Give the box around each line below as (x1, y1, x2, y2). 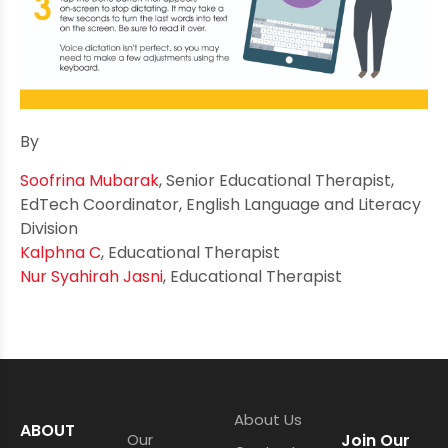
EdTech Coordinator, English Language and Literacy (20, 192, 421, 216)
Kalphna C (20, 240, 101, 264)
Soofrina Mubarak (20, 168, 159, 192)
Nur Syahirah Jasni (20, 264, 163, 288)
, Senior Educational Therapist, (159, 168, 394, 192)
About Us (234, 408, 302, 430)
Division (20, 216, 78, 240)
